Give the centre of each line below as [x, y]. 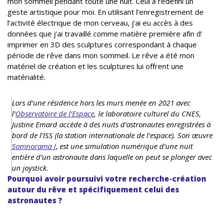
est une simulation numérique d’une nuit [127, 146]
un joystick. [30, 168]
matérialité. [26, 77]
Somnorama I [34, 146]
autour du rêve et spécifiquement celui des [93, 190]
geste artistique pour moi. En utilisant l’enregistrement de [106, 12]
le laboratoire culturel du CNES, [150, 114]
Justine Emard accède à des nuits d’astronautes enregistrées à [111, 125]
